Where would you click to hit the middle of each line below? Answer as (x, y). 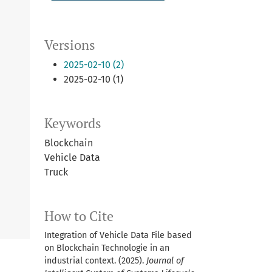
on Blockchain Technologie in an (107, 248)
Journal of (165, 260)
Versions (70, 45)
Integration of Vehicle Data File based (118, 235)
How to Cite (79, 216)
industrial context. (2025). (95, 260)
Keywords (73, 123)
